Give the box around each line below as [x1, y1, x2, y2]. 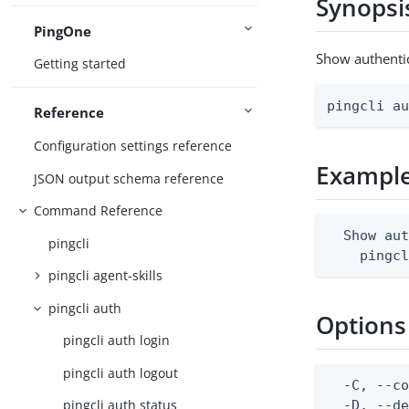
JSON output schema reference [34, 169, 225, 187]
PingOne [34, 21, 92, 40]
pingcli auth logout [63, 363, 179, 382]
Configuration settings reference [34, 136, 233, 154]
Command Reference [34, 202, 163, 220]
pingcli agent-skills [48, 267, 163, 285]
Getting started [34, 55, 127, 73]
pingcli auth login [63, 331, 171, 350]
